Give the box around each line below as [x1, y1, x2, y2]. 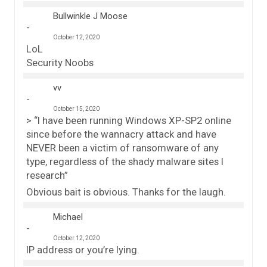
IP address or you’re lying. [26, 243, 139, 256]
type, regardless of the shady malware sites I [26, 155, 223, 167]
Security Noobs [26, 56, 94, 69]
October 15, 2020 [53, 105, 100, 112]
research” [26, 169, 68, 181]
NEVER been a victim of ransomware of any [26, 141, 219, 154]
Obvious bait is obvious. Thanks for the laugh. [26, 185, 226, 198]
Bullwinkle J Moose [53, 10, 128, 21]
